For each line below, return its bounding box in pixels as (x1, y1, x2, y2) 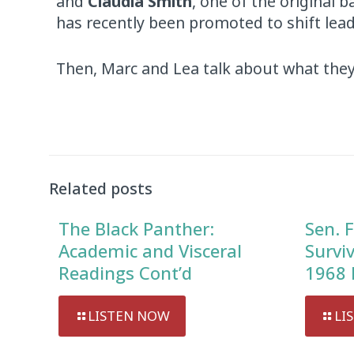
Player (55, 118, 96, 136)
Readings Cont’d (58, 261, 192, 284)
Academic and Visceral (58, 239, 242, 262)
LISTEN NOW (88, 307, 170, 325)
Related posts (49, 178, 153, 199)
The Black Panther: (58, 217, 214, 240)
